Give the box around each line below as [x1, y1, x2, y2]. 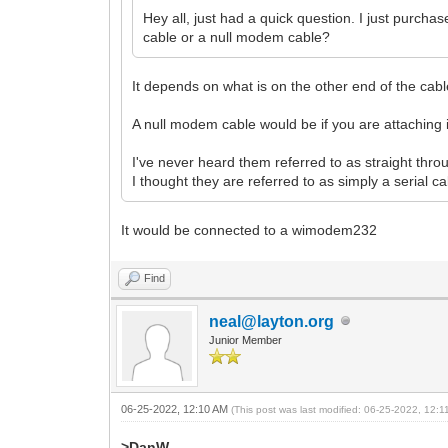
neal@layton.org [209, 312, 335, 330]
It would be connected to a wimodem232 [121, 221, 378, 238]
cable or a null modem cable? [143, 28, 331, 45]
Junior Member [209, 333, 283, 346]
